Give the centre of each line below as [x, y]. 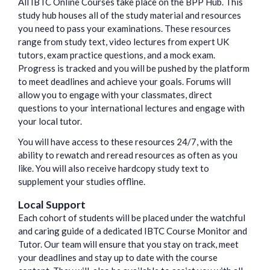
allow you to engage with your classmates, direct [115, 95]
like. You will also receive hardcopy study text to [114, 168]
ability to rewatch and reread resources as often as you [128, 155]
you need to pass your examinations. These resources [124, 29]
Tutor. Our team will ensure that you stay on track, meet [128, 244]
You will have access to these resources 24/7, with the [125, 142]
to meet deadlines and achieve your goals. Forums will [124, 82]
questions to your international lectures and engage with [131, 108]
